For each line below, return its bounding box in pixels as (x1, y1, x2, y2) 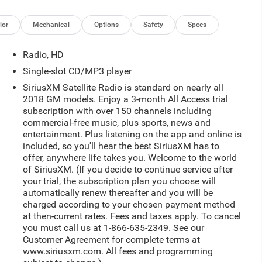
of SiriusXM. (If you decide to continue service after (22, 163, 233, 175)
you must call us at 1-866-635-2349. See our (22, 222, 204, 233)
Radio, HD (22, 49, 64, 60)
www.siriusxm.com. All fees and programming (22, 245, 213, 257)
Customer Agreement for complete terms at (22, 233, 200, 245)
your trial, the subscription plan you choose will (22, 175, 216, 187)
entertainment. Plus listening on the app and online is (22, 128, 242, 140)
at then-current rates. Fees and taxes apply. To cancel (22, 210, 241, 222)
